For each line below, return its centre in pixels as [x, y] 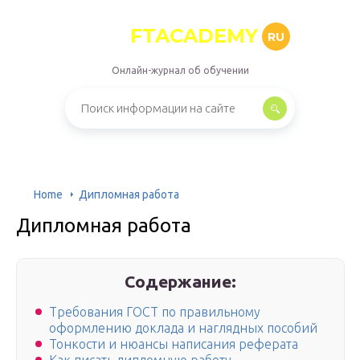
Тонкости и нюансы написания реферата [174, 344]
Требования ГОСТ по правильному [155, 312]
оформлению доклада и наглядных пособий [183, 328]
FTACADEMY [194, 36]
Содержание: [181, 281]
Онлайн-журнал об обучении [180, 70]
